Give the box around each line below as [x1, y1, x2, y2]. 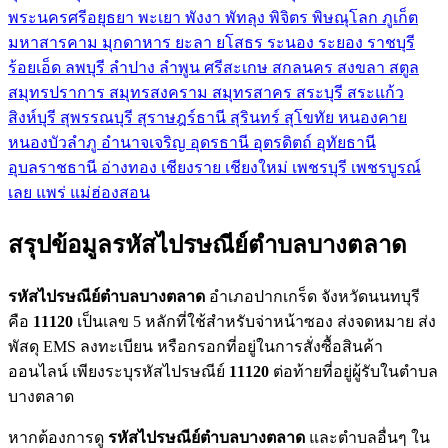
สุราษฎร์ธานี [137, 109, 230, 127]
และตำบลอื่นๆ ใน [305, 428, 430, 446]
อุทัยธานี [316, 134, 376, 152]
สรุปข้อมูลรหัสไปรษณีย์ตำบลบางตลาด [8, 232, 407, 259]
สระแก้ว [347, 84, 404, 102]
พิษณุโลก [312, 9, 382, 27]
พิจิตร [269, 9, 312, 27]
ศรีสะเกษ [204, 59, 272, 77]
